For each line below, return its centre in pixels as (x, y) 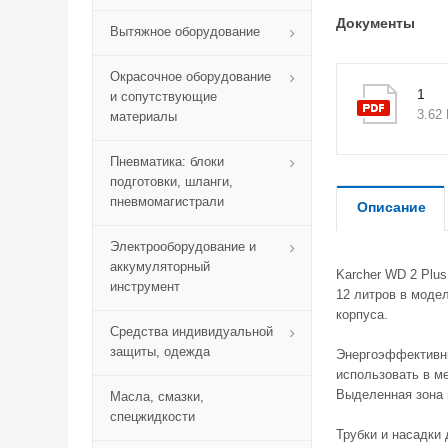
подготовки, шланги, (171, 181)
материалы (143, 116)
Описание (391, 207)
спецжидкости (152, 416)
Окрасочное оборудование (190, 76)
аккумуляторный (160, 266)
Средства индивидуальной (191, 331)
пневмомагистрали (167, 201)
